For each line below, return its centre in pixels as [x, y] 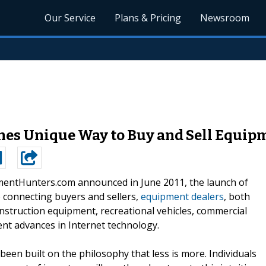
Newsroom [225, 18]
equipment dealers [182, 196]
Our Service [70, 18]
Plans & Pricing [148, 18]
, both [237, 196]
